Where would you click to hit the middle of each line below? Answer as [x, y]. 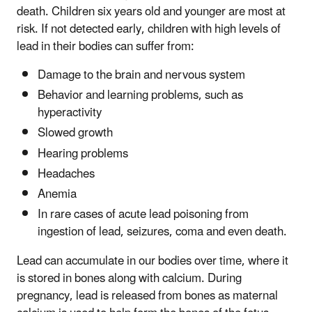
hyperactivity [70, 113]
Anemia [57, 195]
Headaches [66, 174]
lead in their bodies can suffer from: [106, 46]
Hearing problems [83, 154]
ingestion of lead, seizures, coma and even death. [162, 232]
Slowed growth [75, 133]
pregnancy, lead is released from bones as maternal [147, 296]
